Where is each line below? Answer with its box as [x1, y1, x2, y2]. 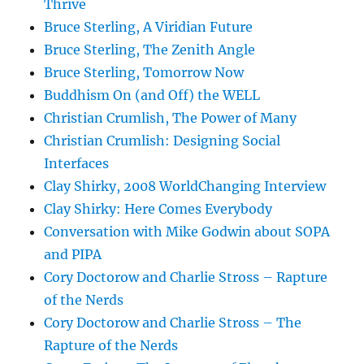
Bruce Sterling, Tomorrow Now [44, 63, 245, 80]
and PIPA [44, 245, 102, 262]
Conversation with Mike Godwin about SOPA [44, 223, 331, 240]
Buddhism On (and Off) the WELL [44, 86, 261, 103]
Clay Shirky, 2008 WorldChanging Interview [44, 177, 327, 194]
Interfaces [44, 154, 110, 171]
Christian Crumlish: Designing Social [44, 132, 281, 149]
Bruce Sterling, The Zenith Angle [44, 41, 256, 58]
